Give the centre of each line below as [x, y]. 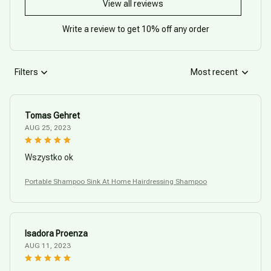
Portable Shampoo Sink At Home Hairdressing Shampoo [116, 181]
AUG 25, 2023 [48, 127]
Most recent [214, 72]
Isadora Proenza [56, 233]
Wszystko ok [49, 157]
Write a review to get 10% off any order [135, 29]
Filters [26, 72]
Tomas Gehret [52, 115]
